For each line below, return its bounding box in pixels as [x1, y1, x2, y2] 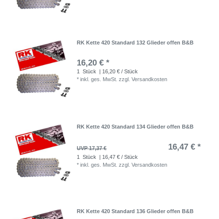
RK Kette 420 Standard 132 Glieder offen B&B [77, 40, 194, 45]
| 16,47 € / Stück [98, 154, 138, 160]
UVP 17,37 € [77, 145, 107, 152]
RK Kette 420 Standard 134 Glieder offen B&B [77, 124, 194, 130]
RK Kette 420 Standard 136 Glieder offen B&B [77, 208, 194, 214]
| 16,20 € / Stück [98, 68, 138, 74]
